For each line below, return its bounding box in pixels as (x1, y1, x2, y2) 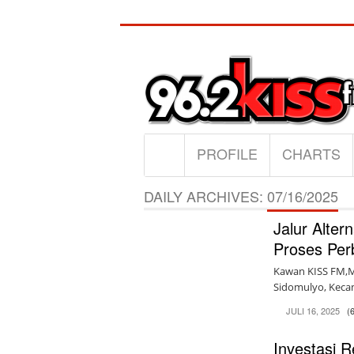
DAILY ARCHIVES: (143, 186, 267, 206)
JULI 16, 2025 (286, 304, 341, 317)
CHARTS (281, 143, 341, 164)
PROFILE (196, 143, 258, 164)
